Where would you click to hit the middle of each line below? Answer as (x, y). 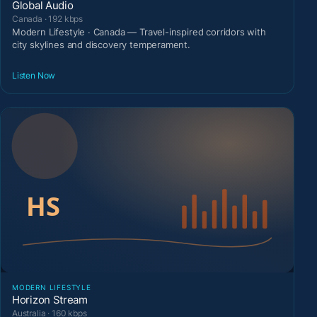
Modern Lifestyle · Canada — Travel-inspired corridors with (139, 32)
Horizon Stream (50, 300)
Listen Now (34, 75)
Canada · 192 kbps (48, 19)
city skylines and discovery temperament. (101, 45)
